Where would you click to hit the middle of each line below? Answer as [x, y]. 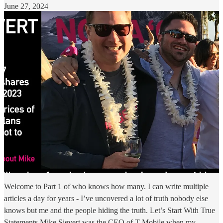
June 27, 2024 [26, 6]
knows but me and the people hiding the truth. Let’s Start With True [110, 210]
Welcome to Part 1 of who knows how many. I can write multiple [106, 186]
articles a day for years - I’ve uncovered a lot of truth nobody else [106, 198]
